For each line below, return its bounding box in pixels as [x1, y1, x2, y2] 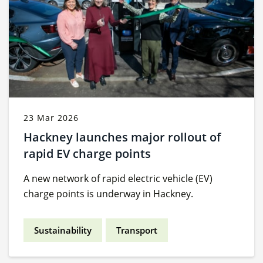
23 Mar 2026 [23, 112, 79, 124]
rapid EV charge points [23, 146, 151, 162]
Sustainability [34, 224, 92, 237]
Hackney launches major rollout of [23, 129, 221, 146]
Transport [116, 224, 157, 237]
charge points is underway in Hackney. [23, 187, 195, 201]
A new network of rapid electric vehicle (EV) [23, 172, 213, 186]
